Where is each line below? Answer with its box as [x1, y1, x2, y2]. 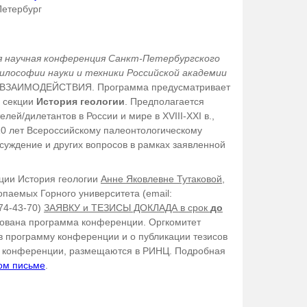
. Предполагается [124, 96, 204, 108]
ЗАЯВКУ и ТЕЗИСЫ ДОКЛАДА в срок [43, 202, 210, 214]
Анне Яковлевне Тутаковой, [100, 173, 225, 185]
